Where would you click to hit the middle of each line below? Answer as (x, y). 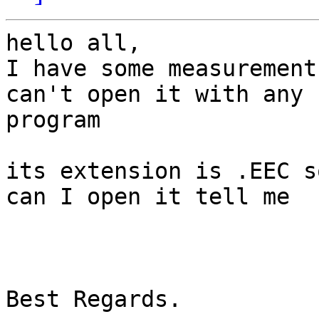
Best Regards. (94, 299)
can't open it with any (155, 94)
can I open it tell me (148, 197)
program (53, 120)
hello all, (73, 43)
